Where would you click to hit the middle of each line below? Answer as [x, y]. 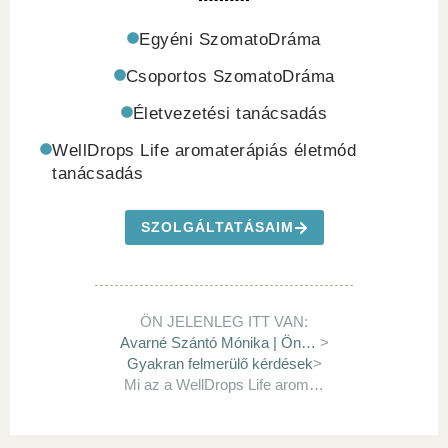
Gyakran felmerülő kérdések [219, 364]
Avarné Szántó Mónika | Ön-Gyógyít [308, 343]
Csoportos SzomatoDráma [230, 77]
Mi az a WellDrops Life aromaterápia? [316, 385]
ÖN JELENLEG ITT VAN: [224, 322]
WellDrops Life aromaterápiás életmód [204, 151]
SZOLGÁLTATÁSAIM [217, 227]
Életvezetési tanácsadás [230, 114]
